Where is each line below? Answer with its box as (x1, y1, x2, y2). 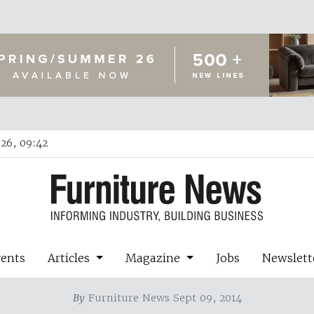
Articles (48, 250, 94, 265)
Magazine (125, 250, 184, 265)
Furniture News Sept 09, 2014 (84, 291, 242, 304)
